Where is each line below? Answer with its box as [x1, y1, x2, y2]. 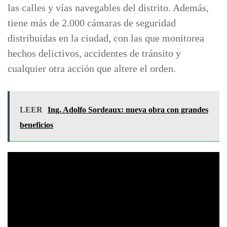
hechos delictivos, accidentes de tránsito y [8, 48, 181, 59]
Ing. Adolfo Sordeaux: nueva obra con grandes [48, 105, 208, 115]
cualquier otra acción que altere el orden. [8, 63, 176, 74]
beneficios [20, 121, 53, 130]
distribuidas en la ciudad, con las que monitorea [8, 32, 204, 44]
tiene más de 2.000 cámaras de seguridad [8, 17, 176, 29]
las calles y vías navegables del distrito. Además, [8, 2, 209, 14]
